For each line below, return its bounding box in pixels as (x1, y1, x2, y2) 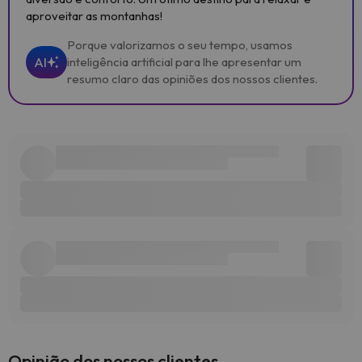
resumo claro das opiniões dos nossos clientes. (67, 71, 318, 86)
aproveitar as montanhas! (26, 8, 162, 23)
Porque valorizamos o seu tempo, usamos (67, 37, 293, 53)
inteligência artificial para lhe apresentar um (67, 54, 301, 69)
